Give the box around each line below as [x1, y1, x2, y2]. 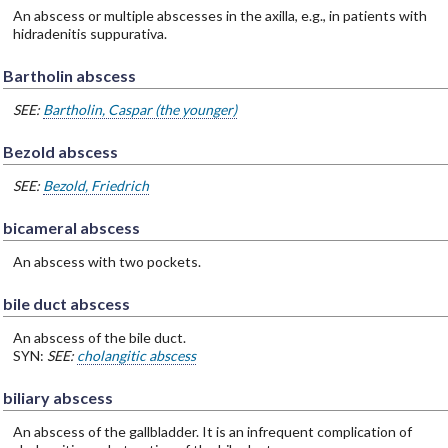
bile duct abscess [2, 293, 130, 313]
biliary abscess [2, 387, 113, 407]
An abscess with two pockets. [12, 252, 201, 270]
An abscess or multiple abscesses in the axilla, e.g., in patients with [12, 6, 427, 24]
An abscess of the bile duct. [12, 328, 186, 346]
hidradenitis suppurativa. [12, 24, 167, 42]
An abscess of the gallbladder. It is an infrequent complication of [12, 422, 412, 440]
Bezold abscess [2, 141, 118, 161]
